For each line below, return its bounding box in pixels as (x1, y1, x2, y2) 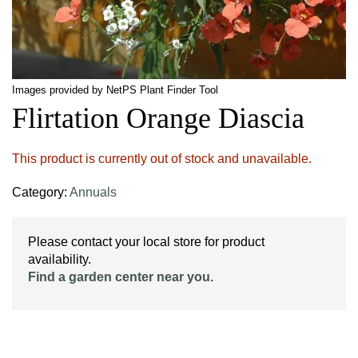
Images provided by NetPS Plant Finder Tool (12, 84, 218, 96)
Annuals (70, 185, 117, 199)
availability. (28, 252, 91, 266)
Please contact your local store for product (28, 234, 265, 249)
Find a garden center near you (28, 269, 210, 284)
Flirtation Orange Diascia (12, 101, 304, 134)
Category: (12, 185, 70, 199)
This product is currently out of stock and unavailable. (12, 151, 312, 165)
